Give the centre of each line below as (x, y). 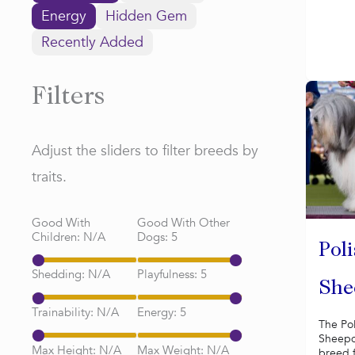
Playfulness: (169, 275)
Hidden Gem (146, 16)
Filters (68, 98)
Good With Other (183, 222)
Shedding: (60, 275)
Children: (57, 237)
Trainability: (64, 312)
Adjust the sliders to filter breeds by (145, 151)
